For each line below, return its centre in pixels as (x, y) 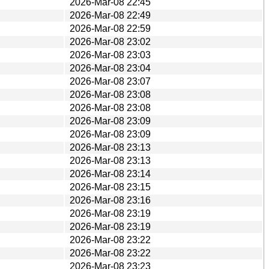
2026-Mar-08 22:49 (110, 15)
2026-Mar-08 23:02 (110, 41)
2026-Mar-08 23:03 (110, 55)
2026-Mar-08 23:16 (110, 200)
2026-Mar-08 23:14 (110, 174)
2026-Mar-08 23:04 (110, 68)
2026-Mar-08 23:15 (110, 187)
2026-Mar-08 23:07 (110, 81)
